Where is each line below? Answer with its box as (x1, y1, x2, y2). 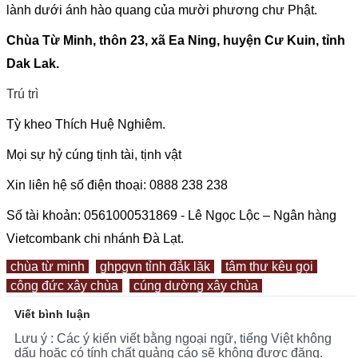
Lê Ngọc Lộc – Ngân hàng (188, 208, 336, 222)
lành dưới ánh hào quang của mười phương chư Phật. (6, 2, 317, 17)
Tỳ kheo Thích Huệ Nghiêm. (6, 117, 165, 131)
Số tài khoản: (6, 208, 84, 222)
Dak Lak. (6, 56, 59, 70)
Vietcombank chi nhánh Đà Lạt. (6, 231, 184, 245)
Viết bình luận (14, 307, 90, 320)
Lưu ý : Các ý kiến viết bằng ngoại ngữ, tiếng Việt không (14, 331, 332, 345)
